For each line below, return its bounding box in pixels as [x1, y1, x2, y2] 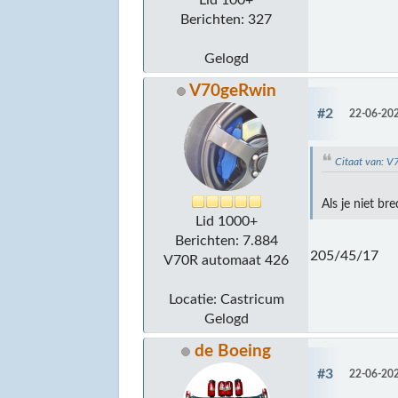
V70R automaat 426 [163, 252, 290, 267]
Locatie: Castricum [168, 291, 284, 306]
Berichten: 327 [180, 12, 273, 27]
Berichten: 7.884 [174, 233, 278, 248]
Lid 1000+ [195, 213, 258, 228]
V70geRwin [188, 82, 276, 99]
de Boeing [195, 342, 272, 360]
